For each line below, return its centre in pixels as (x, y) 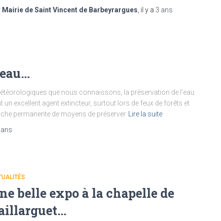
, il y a (147, 10)
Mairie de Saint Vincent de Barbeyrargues (70, 10)
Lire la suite (145, 114)
